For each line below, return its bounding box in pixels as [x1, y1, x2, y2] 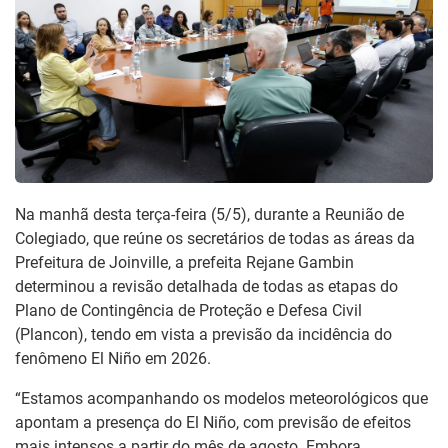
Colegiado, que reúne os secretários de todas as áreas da [15, 228, 415, 248]
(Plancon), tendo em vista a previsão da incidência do [15, 324, 392, 344]
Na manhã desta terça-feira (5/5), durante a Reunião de [15, 204, 404, 224]
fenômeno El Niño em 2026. [15, 348, 211, 368]
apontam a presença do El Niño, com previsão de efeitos [15, 412, 411, 432]
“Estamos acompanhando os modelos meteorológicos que [15, 388, 428, 408]
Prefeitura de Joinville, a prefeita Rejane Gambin [15, 252, 354, 272]
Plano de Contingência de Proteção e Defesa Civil [15, 300, 362, 320]
